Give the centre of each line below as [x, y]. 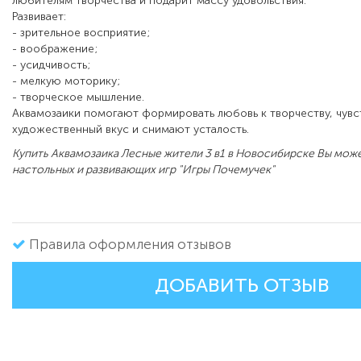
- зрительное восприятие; [81, 33]
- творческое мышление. [78, 98]
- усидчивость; [51, 65]
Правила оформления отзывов [130, 245]
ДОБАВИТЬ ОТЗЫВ [242, 286]
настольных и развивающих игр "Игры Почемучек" [143, 170]
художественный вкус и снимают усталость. [131, 130]
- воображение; [55, 49]
